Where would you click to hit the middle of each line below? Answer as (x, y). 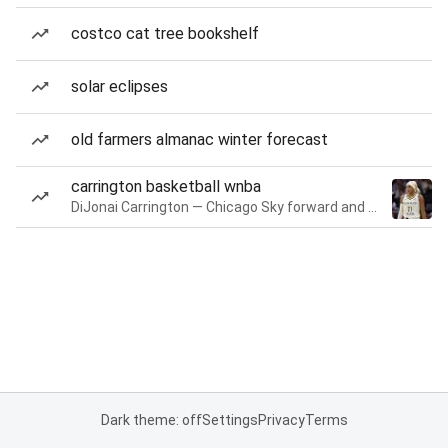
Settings (229, 420)
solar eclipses (119, 86)
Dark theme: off (151, 420)
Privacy (281, 420)
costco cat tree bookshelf (165, 33)
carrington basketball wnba (166, 186)
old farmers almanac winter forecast (199, 139)
